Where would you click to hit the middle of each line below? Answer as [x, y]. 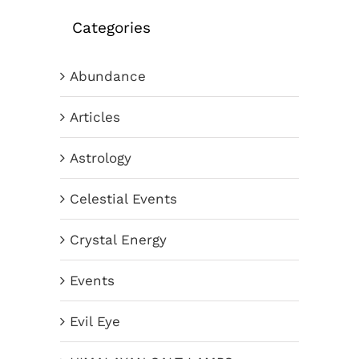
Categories [111, 27]
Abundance [108, 77]
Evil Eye [95, 322]
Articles [95, 117]
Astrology [101, 158]
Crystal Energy [118, 240]
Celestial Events [123, 199]
